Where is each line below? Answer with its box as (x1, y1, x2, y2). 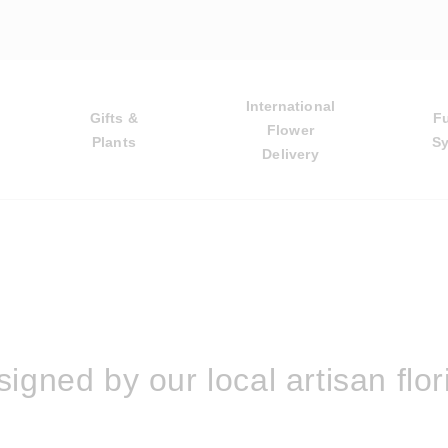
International (245, 98, 336, 114)
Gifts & (89, 110, 139, 126)
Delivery (262, 146, 319, 162)
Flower (266, 122, 315, 138)
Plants (91, 134, 136, 150)
